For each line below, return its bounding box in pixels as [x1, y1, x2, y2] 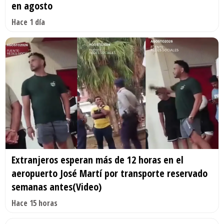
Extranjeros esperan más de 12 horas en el [11, 153, 183, 167]
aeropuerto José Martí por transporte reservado [11, 166, 207, 180]
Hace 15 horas [11, 197, 57, 209]
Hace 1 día [11, 16, 45, 27]
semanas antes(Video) [11, 180, 101, 194]
